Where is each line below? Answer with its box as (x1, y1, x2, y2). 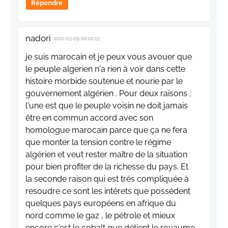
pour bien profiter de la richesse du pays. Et (25, 162, 188, 172)
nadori (25, 33, 51, 44)
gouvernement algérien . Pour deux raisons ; (25, 89, 191, 99)
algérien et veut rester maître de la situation (25, 150, 187, 160)
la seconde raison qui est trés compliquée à (25, 174, 189, 184)
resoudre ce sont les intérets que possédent (25, 186, 190, 196)
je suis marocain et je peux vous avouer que (25, 52, 192, 62)
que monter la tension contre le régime (25, 137, 171, 148)
